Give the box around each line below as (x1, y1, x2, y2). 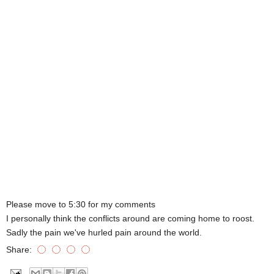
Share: (6, 245, 34, 254)
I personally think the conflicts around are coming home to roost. (6, 213, 254, 223)
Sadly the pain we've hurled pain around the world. (6, 228, 202, 237)
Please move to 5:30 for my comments (6, 199, 155, 209)
